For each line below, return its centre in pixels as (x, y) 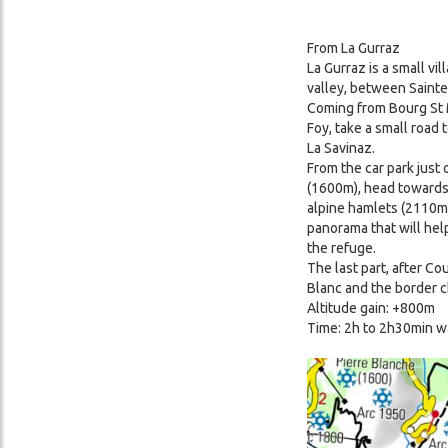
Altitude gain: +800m (371, 307)
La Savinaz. (341, 147)
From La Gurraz (353, 47)
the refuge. (341, 247)
